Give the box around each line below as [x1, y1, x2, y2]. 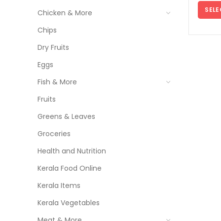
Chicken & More [37, 8, 92, 18]
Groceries [37, 129, 71, 139]
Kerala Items [37, 181, 80, 190]
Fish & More [37, 77, 77, 87]
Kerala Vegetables [37, 198, 100, 208]
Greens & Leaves [37, 111, 95, 121]
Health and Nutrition [37, 146, 106, 156]
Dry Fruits [37, 42, 69, 52]
